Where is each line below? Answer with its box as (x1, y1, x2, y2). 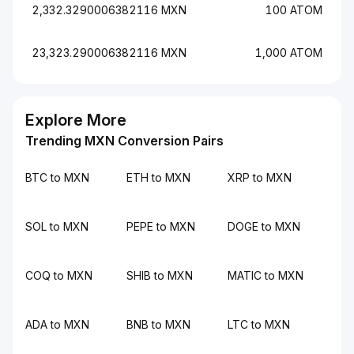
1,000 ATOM (255, 46, 322, 59)
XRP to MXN (228, 171, 292, 184)
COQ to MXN (25, 269, 92, 282)
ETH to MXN (126, 171, 190, 184)
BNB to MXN (126, 318, 190, 331)
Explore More (25, 111, 126, 130)
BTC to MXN (25, 171, 89, 184)
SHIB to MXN (126, 269, 193, 282)
